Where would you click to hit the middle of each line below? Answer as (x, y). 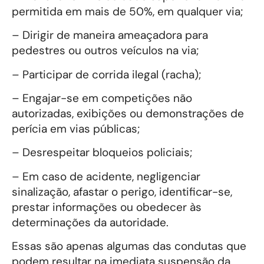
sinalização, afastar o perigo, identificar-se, (122, 192)
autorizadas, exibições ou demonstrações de (128, 114)
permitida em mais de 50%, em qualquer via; (127, 11)
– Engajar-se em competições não (102, 98)
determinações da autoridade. (90, 222)
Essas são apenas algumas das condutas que (129, 246)
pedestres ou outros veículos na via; (105, 51)
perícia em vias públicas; (76, 129)
